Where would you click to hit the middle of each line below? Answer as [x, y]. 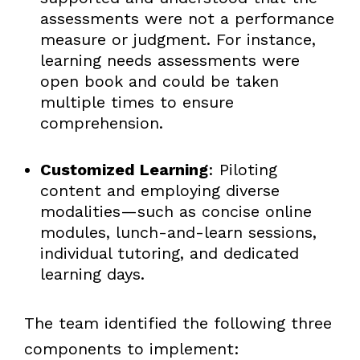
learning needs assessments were [170, 60]
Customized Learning [124, 169]
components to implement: [131, 348]
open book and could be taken [159, 81]
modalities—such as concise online [176, 211]
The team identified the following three [178, 323]
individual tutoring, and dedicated [169, 253]
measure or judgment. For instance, [178, 39]
